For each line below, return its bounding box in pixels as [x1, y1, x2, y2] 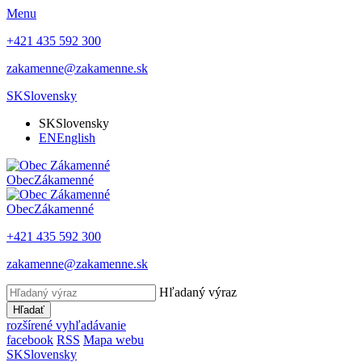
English [57, 131, 95, 145]
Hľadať [13, 304, 44, 316]
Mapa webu [83, 333, 144, 347]
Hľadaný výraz [159, 285, 237, 299]
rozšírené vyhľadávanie [6, 318, 126, 332]
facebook [6, 333, 53, 347]
